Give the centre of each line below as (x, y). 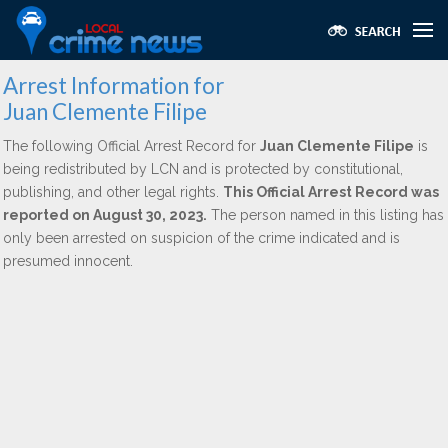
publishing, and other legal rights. (113, 192)
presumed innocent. (68, 261)
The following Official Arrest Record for (131, 146)
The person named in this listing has (325, 215)
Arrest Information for (113, 85)
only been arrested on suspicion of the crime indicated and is (201, 238)
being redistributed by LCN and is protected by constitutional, (203, 169)
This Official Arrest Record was (331, 192)
